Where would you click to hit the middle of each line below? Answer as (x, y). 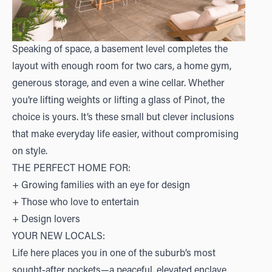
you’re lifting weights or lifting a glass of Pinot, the (118, 100)
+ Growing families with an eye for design (101, 185)
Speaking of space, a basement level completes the (120, 49)
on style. (30, 151)
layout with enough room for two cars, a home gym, (122, 66)
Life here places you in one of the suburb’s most (114, 253)
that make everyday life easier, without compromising (125, 134)
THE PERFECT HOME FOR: (71, 168)
